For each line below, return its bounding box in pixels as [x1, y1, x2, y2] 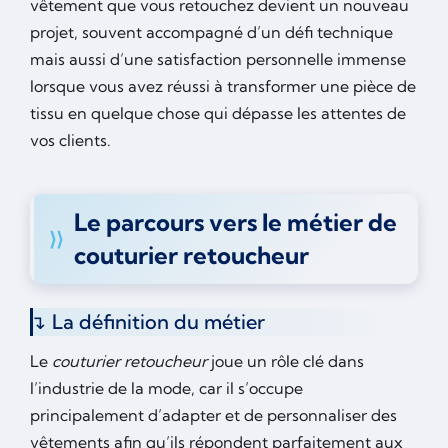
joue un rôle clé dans [207, 351, 364, 372]
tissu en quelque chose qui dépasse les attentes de [30, 103, 406, 124]
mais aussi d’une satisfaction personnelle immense [30, 49, 406, 70]
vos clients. [30, 130, 111, 151]
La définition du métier [52, 309, 265, 335]
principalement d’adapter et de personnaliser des [30, 405, 397, 426]
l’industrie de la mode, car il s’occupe [30, 378, 303, 399]
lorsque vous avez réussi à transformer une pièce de [30, 76, 416, 97]
